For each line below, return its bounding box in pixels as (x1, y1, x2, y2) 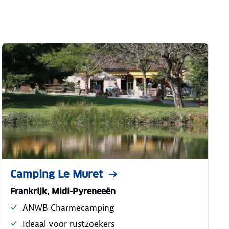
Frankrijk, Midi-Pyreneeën (10, 186, 116, 197)
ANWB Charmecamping (22, 201, 114, 213)
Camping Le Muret (10, 167, 103, 181)
